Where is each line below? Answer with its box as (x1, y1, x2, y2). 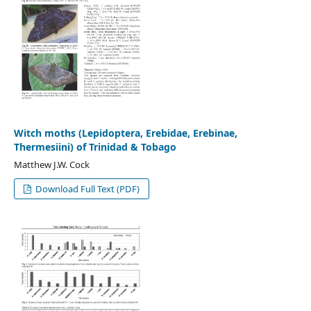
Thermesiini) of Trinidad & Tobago (13, 140, 176, 153)
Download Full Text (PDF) (33, 182, 140, 195)
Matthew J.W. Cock (13, 158, 90, 171)
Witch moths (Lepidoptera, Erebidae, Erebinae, (13, 126, 237, 140)
